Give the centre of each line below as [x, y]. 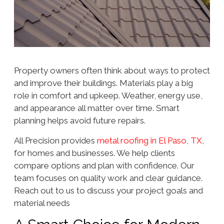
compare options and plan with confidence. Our [104, 165]
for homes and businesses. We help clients [94, 153]
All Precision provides [55, 140]
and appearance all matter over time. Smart [96, 108]
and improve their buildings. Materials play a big [103, 83]
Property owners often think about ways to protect [112, 71]
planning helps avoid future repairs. [79, 121]
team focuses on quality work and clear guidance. [108, 178]
